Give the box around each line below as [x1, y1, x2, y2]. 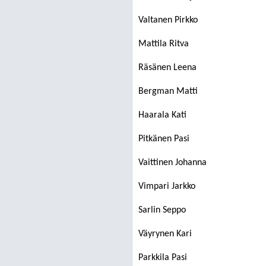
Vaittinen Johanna [138, 158, 207, 167]
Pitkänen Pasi [138, 134, 189, 144]
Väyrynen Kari [138, 229, 192, 239]
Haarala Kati [138, 110, 186, 120]
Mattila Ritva [138, 39, 189, 49]
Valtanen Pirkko [138, 15, 198, 25]
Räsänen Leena [138, 63, 197, 72]
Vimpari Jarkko [138, 182, 195, 191]
